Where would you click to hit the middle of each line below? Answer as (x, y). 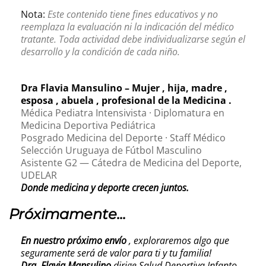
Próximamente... (67, 214)
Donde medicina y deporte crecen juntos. (105, 187)
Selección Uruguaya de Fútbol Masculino (111, 150)
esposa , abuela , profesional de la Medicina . (126, 100)
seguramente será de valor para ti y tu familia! (116, 253)
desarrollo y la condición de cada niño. (100, 51)
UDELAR (39, 175)
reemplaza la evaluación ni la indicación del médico (127, 26)
